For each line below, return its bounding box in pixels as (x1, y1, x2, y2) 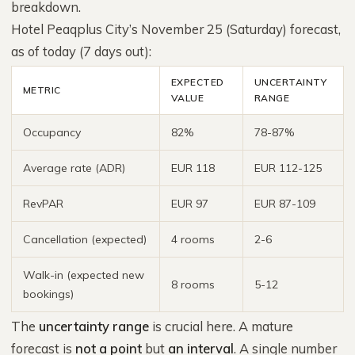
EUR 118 (171, 161, 215, 175)
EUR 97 (171, 197, 208, 211)
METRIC (23, 84, 61, 96)
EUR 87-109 (254, 197, 315, 211)
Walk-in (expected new (23, 268, 144, 282)
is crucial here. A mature (149, 318, 293, 334)
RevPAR (23, 197, 63, 211)
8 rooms (171, 277, 215, 292)
